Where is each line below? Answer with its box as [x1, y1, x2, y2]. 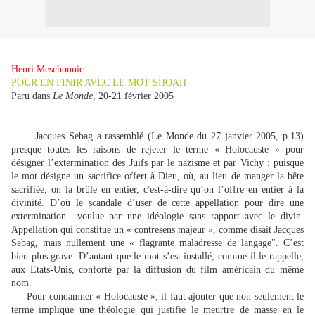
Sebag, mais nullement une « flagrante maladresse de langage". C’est [11, 238, 304, 248]
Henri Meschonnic [11, 64, 84, 75]
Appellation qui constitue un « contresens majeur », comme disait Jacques [11, 224, 304, 235]
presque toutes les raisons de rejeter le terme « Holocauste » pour [11, 144, 304, 155]
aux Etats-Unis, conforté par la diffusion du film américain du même [11, 264, 304, 275]
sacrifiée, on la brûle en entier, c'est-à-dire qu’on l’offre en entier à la [11, 184, 304, 195]
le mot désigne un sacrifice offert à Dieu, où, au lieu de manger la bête [11, 171, 304, 181]
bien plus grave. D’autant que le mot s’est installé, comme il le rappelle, [11, 251, 304, 262]
